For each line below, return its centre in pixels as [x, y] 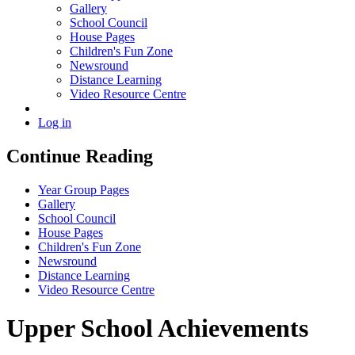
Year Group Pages [84, 189]
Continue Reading [80, 156]
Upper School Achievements [157, 328]
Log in [55, 123]
